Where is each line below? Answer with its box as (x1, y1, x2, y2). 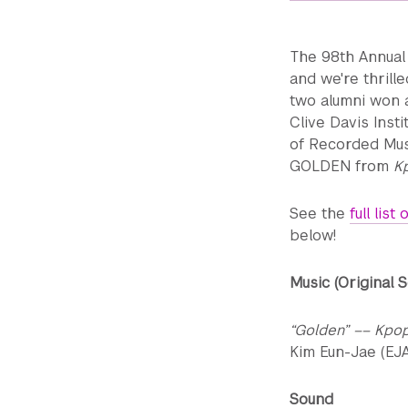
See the (290, 203, 350, 223)
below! (290, 225, 336, 245)
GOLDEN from (290, 156, 393, 176)
